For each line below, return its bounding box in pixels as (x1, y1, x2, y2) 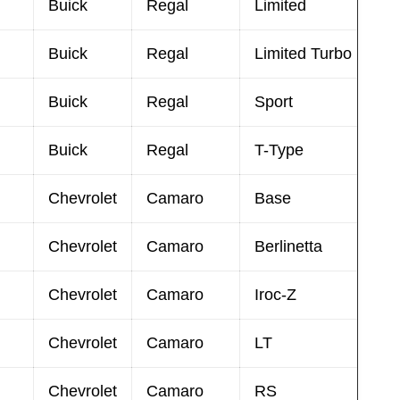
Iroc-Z (254, 285, 296, 304)
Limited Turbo (254, 44, 352, 62)
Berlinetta (254, 237, 322, 255)
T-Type (254, 140, 304, 159)
